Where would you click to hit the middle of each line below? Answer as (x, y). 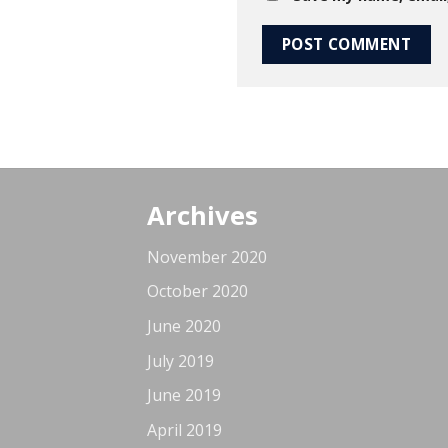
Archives (202, 216)
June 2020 (184, 326)
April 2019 (184, 429)
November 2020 (207, 256)
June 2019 (184, 395)
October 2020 (197, 291)
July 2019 (180, 360)
